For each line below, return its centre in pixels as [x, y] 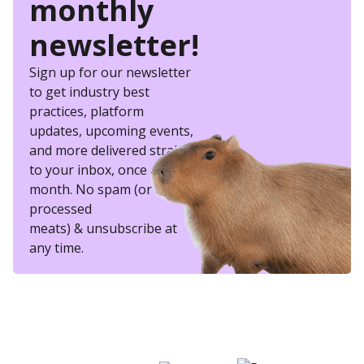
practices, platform [87, 112]
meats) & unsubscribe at [103, 229]
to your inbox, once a [93, 170]
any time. [56, 248]
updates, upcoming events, [111, 131]
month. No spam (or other [109, 190]
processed [61, 209]
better [37, 327]
